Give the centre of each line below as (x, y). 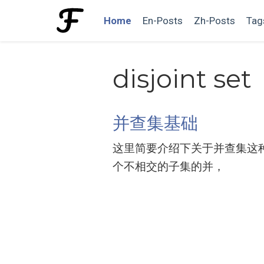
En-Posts (162, 20)
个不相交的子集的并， (169, 166)
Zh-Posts (214, 20)
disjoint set (182, 79)
